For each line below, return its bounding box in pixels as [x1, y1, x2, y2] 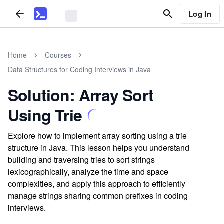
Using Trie [8, 103, 82, 126]
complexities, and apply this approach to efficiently [8, 178, 185, 189]
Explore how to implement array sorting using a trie [8, 130, 187, 141]
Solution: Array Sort [8, 83, 153, 106]
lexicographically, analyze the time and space [8, 166, 168, 177]
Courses [45, 50, 71, 60]
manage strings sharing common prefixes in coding [8, 190, 188, 201]
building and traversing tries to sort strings [8, 154, 155, 165]
